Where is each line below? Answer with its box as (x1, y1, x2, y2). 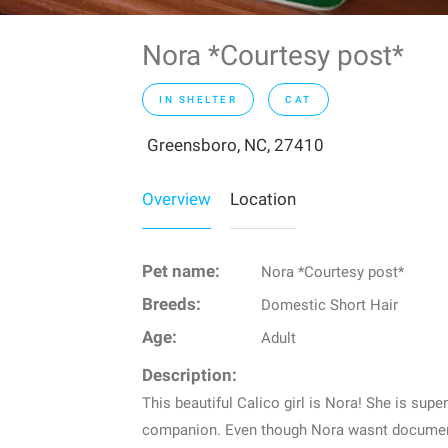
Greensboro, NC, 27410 (147, 135, 324, 155)
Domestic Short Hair (260, 296, 398, 314)
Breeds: (142, 295, 201, 314)
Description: (142, 366, 237, 385)
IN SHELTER (159, 94, 237, 105)
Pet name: (142, 262, 220, 281)
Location (230, 189, 296, 209)
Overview (142, 189, 211, 209)
